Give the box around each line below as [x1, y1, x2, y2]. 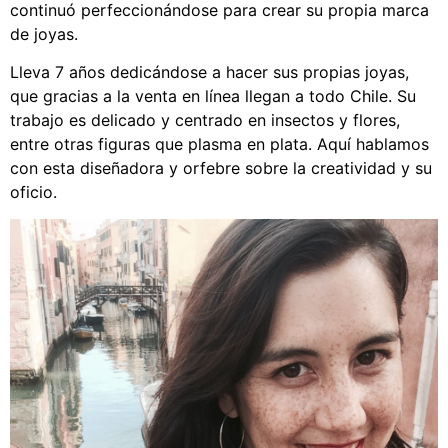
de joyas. [10, 24, 78, 44]
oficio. [10, 182, 57, 203]
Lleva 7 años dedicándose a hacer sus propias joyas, [10, 62, 409, 83]
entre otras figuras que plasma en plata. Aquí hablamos [10, 134, 429, 155]
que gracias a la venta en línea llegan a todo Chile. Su [10, 86, 416, 107]
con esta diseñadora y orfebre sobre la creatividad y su [10, 158, 432, 179]
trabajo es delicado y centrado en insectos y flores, [10, 110, 400, 131]
